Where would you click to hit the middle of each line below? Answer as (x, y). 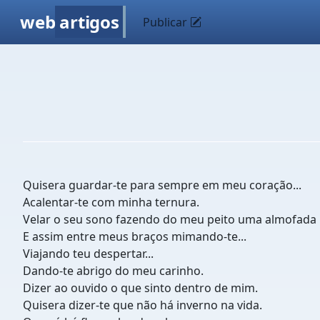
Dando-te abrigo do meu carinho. (113, 271)
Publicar (167, 22)
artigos (89, 22)
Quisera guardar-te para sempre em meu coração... (162, 185)
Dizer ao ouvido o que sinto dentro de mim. (140, 288)
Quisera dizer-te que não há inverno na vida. (142, 305)
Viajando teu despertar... (88, 254)
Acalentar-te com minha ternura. (111, 202)
